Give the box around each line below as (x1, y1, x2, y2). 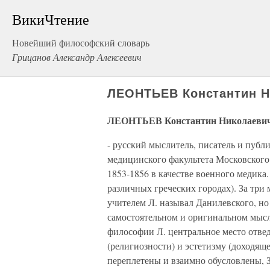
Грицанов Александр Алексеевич (12, 51, 142, 63)
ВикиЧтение (12, 10, 89, 29)
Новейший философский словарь (12, 36, 149, 49)
